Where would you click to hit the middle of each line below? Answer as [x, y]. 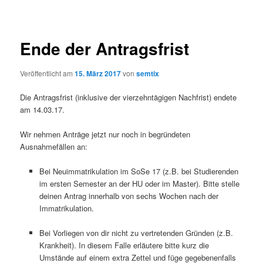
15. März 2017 [98, 73]
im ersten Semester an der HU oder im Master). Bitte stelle [139, 184]
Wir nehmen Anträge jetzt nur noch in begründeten [105, 134]
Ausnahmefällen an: [54, 147]
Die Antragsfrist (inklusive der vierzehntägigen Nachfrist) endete [129, 97]
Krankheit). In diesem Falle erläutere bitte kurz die [124, 245]
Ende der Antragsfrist [105, 49]
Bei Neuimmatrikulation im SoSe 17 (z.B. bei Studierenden [139, 171]
